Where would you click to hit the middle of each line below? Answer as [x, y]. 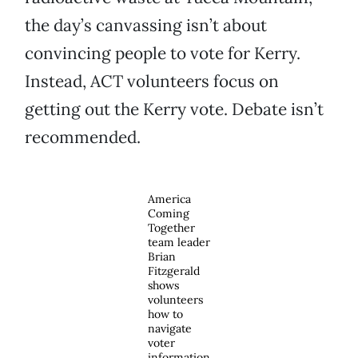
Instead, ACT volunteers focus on [152, 82]
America [169, 199]
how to [165, 314]
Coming [169, 214]
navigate [170, 329]
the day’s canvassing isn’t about [146, 26]
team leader [179, 243]
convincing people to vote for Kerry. [163, 54]
